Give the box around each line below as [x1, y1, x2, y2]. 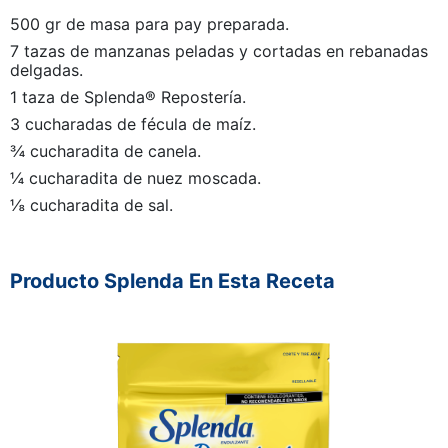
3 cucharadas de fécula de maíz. [10, 114, 256, 134]
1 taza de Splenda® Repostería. [10, 87, 246, 107]
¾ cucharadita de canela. [10, 141, 201, 161]
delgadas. [10, 60, 83, 80]
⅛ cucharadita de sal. [10, 195, 173, 215]
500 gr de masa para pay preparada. [10, 14, 289, 34]
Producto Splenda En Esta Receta [10, 269, 335, 293]
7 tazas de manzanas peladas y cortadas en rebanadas [10, 41, 428, 61]
